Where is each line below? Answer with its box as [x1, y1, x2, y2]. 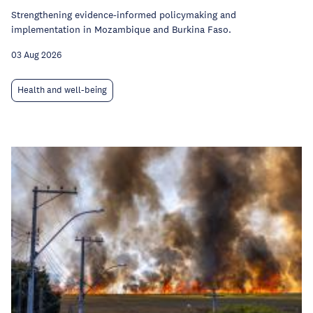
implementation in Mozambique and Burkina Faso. [11, 23, 231, 36]
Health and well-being [17, 85, 107, 96]
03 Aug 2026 [11, 50, 61, 61]
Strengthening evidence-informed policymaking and [11, 8, 236, 21]
